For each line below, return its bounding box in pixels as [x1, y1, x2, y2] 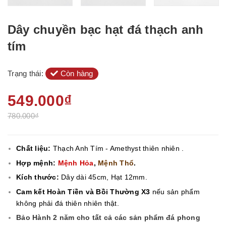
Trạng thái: [8, 69, 45, 78]
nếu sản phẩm [150, 187, 200, 196]
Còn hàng [58, 69, 93, 78]
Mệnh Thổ [98, 158, 134, 167]
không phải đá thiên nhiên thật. [16, 199, 119, 207]
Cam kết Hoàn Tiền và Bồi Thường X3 [16, 187, 150, 196]
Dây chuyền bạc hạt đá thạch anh [8, 23, 204, 36]
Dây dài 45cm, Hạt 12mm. [59, 173, 149, 182]
